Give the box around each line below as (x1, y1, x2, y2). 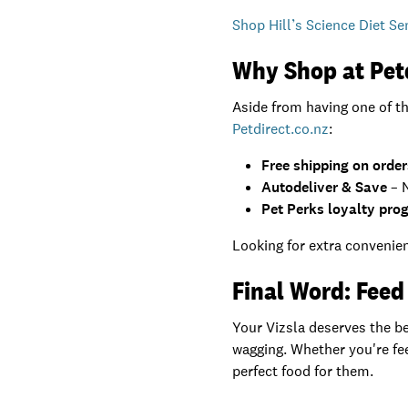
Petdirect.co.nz (232, 119, 330, 138)
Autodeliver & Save (261, 178, 388, 197)
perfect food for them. (232, 362, 374, 381)
